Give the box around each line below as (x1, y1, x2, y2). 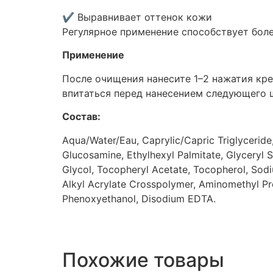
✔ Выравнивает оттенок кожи (62, 11, 212, 24)
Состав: (62, 110, 101, 123)
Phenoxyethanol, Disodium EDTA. (62, 192, 216, 205)
